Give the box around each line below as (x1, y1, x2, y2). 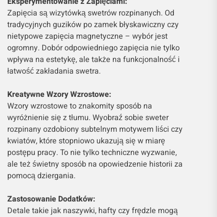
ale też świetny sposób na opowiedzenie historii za (7, 158, 183, 170)
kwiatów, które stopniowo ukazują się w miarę (7, 135, 165, 147)
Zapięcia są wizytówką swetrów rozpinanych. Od (7, 7, 174, 19)
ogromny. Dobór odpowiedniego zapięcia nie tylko (7, 42, 180, 54)
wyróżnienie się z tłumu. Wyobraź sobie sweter (7, 112, 169, 124)
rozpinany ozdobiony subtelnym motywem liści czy (7, 124, 183, 136)
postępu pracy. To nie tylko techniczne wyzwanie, (7, 147, 177, 159)
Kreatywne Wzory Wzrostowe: (7, 89, 111, 101)
